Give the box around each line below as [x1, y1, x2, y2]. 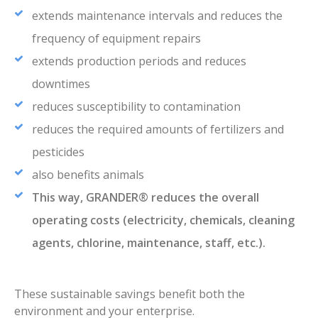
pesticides [32, 143, 84, 160]
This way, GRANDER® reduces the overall [32, 189, 259, 205]
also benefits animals [32, 166, 144, 182]
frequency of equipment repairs [32, 30, 201, 46]
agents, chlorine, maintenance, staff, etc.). [32, 234, 265, 251]
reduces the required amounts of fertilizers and [32, 121, 284, 137]
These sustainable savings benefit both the [14, 285, 245, 302]
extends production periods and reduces [32, 53, 246, 69]
